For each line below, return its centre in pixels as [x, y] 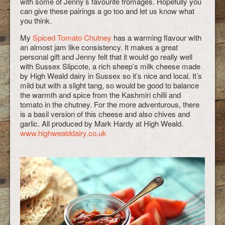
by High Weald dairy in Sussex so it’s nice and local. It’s [111, 76]
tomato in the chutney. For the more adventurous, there [110, 104]
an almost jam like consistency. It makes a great [99, 47]
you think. [36, 20]
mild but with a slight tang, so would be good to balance [109, 85]
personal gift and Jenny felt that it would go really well [106, 57]
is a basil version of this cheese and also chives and [105, 114]
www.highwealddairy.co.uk [63, 133]
